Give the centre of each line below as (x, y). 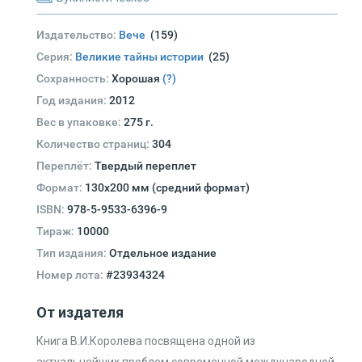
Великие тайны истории (142, 57)
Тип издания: (73, 253)
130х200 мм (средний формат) (167, 188)
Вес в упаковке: (80, 122)
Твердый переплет (145, 166)
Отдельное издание (163, 253)
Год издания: (73, 101)
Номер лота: (71, 275)
